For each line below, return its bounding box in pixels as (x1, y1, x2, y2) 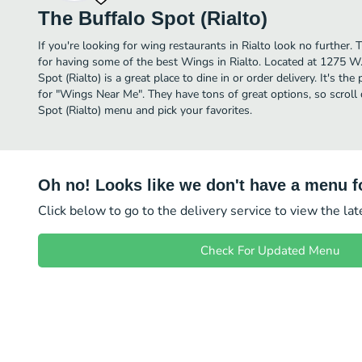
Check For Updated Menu (200, 242, 339, 259)
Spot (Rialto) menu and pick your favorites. (38, 103, 252, 118)
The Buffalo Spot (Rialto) (38, 7, 267, 29)
